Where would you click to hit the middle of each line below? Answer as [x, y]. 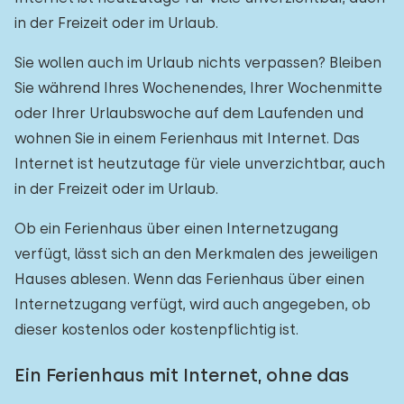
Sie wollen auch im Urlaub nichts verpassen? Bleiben [198, 63]
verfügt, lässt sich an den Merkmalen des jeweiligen [196, 254]
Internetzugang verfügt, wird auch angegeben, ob [193, 304]
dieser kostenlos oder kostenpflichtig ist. [156, 330]
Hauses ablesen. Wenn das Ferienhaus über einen [189, 279]
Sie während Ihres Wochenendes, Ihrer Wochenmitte [198, 88]
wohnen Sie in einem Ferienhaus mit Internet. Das [187, 138]
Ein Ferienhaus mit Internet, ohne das [182, 375]
